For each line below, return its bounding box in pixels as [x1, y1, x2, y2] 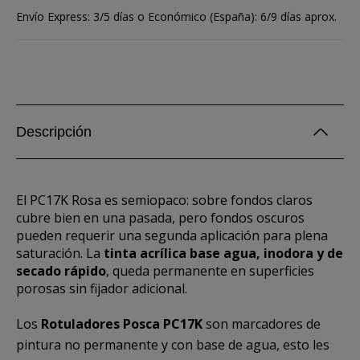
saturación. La [16, 244, 104, 262]
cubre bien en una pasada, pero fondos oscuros [16, 209, 305, 227]
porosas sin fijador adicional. [16, 280, 187, 297]
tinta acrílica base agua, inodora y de [104, 244, 343, 262]
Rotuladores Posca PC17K [41, 315, 202, 333]
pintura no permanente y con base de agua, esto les [16, 336, 329, 354]
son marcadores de [202, 315, 321, 333]
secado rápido [16, 262, 106, 280]
